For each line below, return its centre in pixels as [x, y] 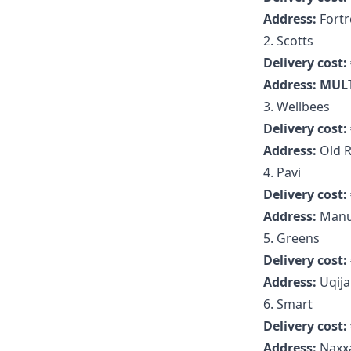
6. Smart [288, 304]
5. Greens [291, 238]
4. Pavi [282, 172]
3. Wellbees [297, 107]
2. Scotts [288, 41]
